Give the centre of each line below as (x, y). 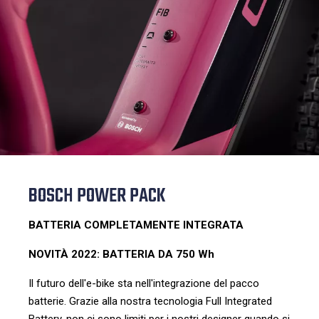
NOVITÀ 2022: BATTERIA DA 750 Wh (121, 254)
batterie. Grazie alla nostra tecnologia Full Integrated (150, 301)
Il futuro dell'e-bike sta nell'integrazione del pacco (144, 283)
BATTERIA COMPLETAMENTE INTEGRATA (136, 225)
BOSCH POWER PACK (97, 196)
